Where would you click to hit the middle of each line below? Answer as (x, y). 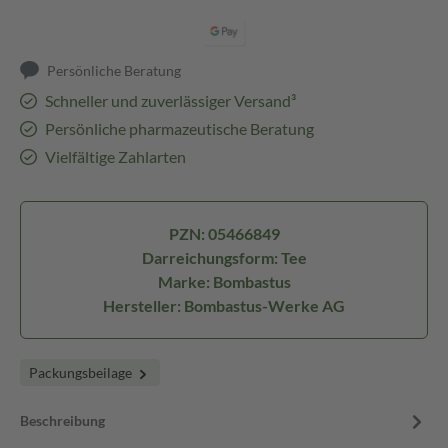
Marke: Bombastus (224, 281)
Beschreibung (62, 420)
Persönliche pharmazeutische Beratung (179, 128)
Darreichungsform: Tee (224, 257)
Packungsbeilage (82, 372)
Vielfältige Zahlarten (115, 156)
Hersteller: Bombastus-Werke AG (224, 305)
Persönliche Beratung (114, 70)
